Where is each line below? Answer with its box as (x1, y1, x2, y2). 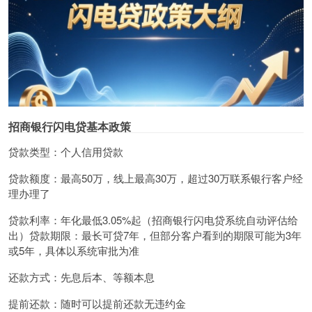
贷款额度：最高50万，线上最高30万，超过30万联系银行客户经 (8, 170, 303, 185)
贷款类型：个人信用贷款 (8, 143, 123, 159)
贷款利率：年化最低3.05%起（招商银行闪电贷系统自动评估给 (8, 212, 298, 227)
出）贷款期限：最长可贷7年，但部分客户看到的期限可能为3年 (8, 227, 302, 242)
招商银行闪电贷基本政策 (8, 118, 131, 134)
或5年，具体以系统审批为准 (8, 242, 139, 258)
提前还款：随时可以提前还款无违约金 (8, 295, 186, 311)
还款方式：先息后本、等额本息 (8, 269, 155, 284)
